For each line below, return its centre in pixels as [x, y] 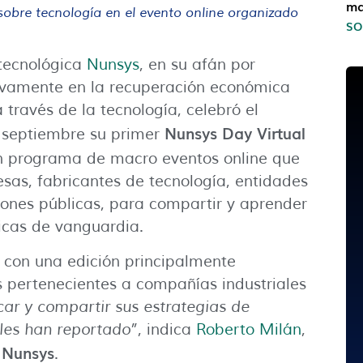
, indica [167, 329]
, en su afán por [197, 65]
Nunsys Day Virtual [235, 133]
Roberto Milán [249, 329]
